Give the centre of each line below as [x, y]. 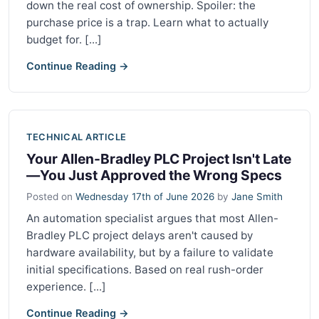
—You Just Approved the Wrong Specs [154, 175]
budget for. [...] [64, 39]
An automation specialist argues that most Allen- [152, 218]
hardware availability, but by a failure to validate [150, 252]
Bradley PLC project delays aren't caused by [140, 235]
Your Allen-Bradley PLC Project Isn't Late [159, 158]
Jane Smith [257, 196]
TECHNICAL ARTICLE [77, 137]
